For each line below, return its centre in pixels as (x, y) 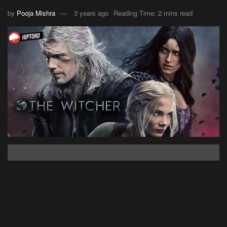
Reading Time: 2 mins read (153, 13)
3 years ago (91, 13)
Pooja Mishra (36, 13)
